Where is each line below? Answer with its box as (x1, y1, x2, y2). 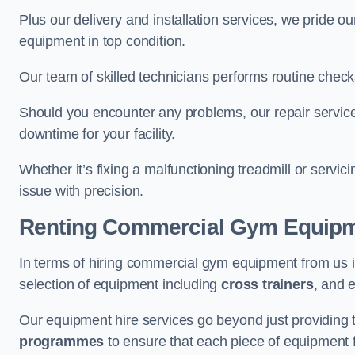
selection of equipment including (19, 277, 222, 292)
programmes (19, 334, 105, 349)
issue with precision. (19, 183, 144, 199)
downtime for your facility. (19, 126, 176, 142)
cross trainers (221, 277, 314, 292)
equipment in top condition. (19, 33, 186, 49)
